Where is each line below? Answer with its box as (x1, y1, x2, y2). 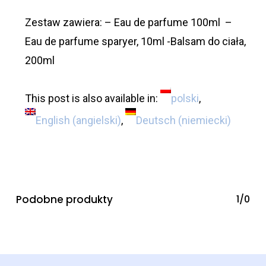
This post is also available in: (24, 92, 160, 105)
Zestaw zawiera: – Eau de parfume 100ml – (24, 16, 232, 29)
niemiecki (181, 114, 227, 127)
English (35, 114, 70, 127)
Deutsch (135, 114, 176, 127)
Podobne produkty (15, 192, 113, 207)
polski (170, 92, 199, 105)
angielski (75, 114, 118, 127)
